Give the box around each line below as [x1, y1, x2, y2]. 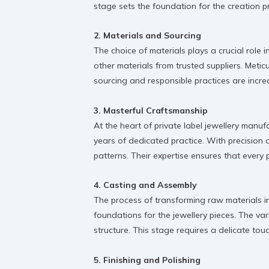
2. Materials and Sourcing [94, 30, 201, 41]
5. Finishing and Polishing [94, 254, 201, 265]
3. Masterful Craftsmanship [94, 104, 208, 116]
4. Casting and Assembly [94, 180, 197, 191]
